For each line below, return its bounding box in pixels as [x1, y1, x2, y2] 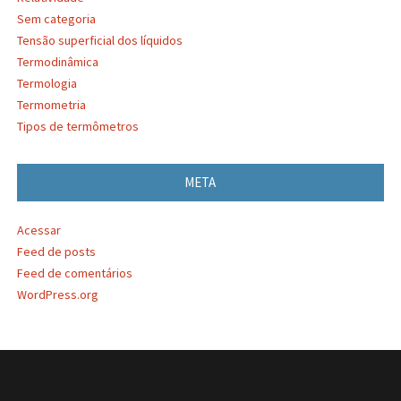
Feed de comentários [16, 265, 132, 282]
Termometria [16, 97, 86, 114]
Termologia [16, 75, 77, 92]
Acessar [16, 222, 61, 239]
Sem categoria [16, 11, 96, 28]
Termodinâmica [16, 54, 98, 71]
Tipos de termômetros [16, 118, 139, 135]
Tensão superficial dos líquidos [16, 32, 183, 49]
